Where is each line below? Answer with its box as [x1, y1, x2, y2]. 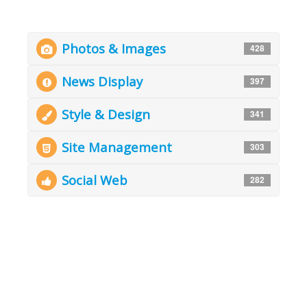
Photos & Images [62, 40, 166, 58]
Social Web [62, 171, 127, 189]
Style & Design [62, 106, 150, 123]
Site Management [62, 138, 172, 156]
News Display [62, 73, 143, 90]
